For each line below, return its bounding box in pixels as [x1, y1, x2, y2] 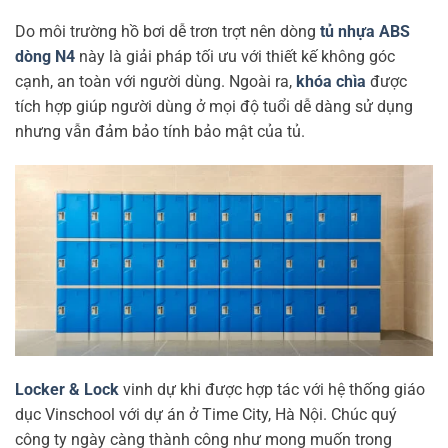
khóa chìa [296, 72, 366, 92]
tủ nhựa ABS [320, 22, 410, 42]
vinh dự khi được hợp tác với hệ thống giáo [119, 379, 425, 399]
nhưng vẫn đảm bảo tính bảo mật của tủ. [15, 122, 305, 142]
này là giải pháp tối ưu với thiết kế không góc [75, 47, 395, 67]
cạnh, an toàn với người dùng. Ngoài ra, [15, 72, 296, 92]
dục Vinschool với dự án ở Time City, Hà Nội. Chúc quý [15, 404, 397, 424]
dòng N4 [15, 47, 75, 67]
